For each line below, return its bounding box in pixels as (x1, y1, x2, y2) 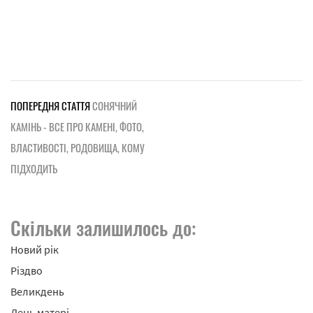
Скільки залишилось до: (10, 214, 196, 242)
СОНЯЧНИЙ (92, 98, 137, 114)
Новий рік (10, 242, 59, 257)
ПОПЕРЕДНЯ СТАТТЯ (10, 98, 90, 114)
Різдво (10, 263, 43, 278)
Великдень (10, 284, 64, 299)
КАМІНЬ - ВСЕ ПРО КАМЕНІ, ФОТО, (10, 119, 144, 135)
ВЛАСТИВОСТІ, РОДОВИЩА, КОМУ (10, 140, 145, 156)
